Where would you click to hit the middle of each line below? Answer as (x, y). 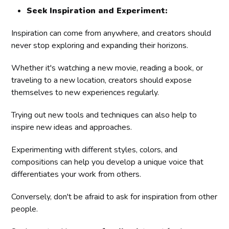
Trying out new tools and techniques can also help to (104, 115)
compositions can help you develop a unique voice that (108, 162)
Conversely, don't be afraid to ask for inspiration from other (114, 197)
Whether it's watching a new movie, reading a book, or (107, 68)
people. (25, 209)
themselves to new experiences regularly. (85, 92)
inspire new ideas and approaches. (72, 127)
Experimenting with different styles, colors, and (95, 150)
